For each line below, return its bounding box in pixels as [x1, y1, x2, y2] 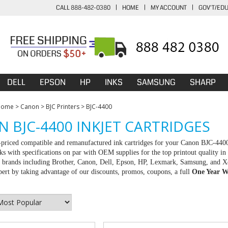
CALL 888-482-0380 [56, 4, 110, 12]
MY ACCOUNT [151, 4, 187, 12]
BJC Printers [46, 102, 79, 111]
